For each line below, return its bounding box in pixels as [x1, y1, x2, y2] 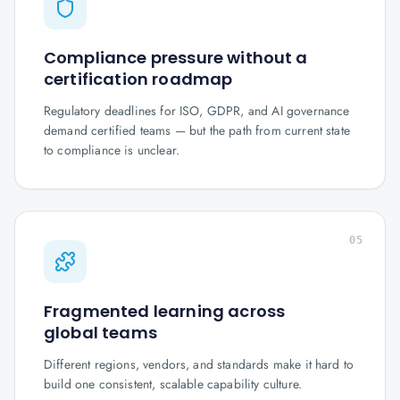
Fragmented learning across [44, 300, 286, 322]
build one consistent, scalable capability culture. [44, 375, 303, 393]
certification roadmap [44, 68, 233, 90]
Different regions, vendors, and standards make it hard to [44, 355, 354, 373]
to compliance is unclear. [44, 141, 180, 159]
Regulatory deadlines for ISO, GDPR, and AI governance [44, 102, 350, 120]
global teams [44, 321, 157, 344]
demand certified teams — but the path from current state [44, 121, 350, 139]
